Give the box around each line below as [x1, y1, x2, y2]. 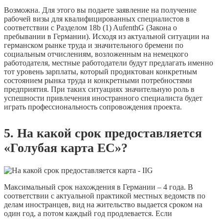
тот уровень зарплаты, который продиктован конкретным [4, 67, 197, 76]
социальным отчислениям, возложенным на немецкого [4, 50, 188, 59]
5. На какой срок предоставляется [4, 126, 202, 141]
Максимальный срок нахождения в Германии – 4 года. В [4, 182, 193, 191]
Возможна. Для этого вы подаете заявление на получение [4, 6, 197, 15]
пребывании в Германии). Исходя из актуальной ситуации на [4, 32, 209, 41]
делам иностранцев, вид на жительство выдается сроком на [4, 200, 202, 209]
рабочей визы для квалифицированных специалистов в [4, 15, 190, 23]
